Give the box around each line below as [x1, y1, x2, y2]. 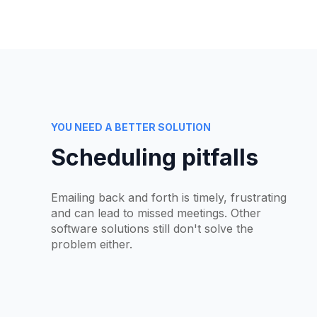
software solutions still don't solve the [51, 221, 253, 236]
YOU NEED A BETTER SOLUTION [51, 121, 211, 134]
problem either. [51, 236, 132, 251]
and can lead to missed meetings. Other [51, 205, 261, 220]
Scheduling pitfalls [51, 144, 258, 172]
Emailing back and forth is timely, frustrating [51, 190, 287, 204]
